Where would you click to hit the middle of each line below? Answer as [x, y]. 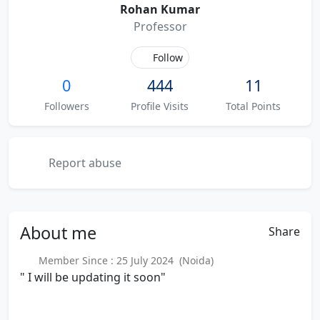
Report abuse [84, 163]
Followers [66, 106]
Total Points [254, 106]
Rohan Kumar [160, 9]
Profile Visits [160, 106]
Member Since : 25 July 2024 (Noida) [123, 260]
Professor [160, 26]
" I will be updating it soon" [93, 277]
